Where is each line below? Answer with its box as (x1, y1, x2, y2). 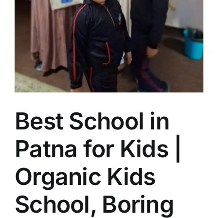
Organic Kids (15, 162, 156, 191)
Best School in (15, 107, 169, 136)
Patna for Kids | (15, 134, 182, 163)
